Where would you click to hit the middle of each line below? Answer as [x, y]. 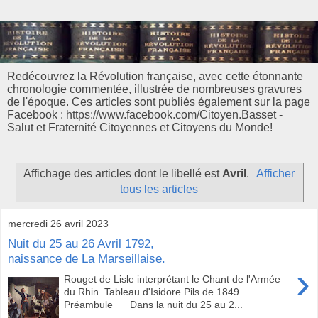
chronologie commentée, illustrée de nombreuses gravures [154, 89]
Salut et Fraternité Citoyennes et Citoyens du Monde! [140, 128]
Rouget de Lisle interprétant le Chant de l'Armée [172, 279]
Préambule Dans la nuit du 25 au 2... [154, 305]
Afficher [276, 174]
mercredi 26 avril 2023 [58, 223]
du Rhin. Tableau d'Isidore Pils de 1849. [156, 292]
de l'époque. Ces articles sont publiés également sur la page [159, 102]
